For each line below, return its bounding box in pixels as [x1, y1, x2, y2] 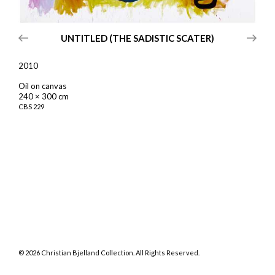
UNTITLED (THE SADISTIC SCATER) [61, 33, 214, 44]
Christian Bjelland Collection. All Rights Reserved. [40, 249, 199, 257]
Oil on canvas [18, 80, 66, 91]
